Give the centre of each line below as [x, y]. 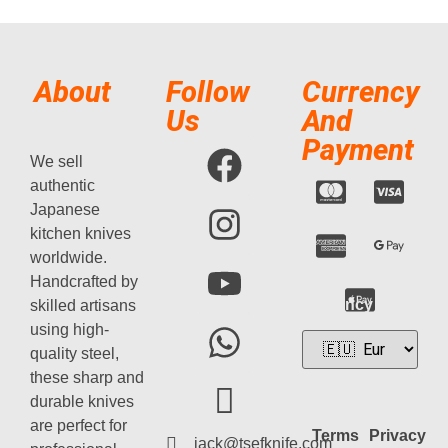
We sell [56, 161]
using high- [69, 329]
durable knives [82, 401]
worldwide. [68, 257]
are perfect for [78, 425]
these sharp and [87, 377]
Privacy [398, 435]
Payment [358, 149]
